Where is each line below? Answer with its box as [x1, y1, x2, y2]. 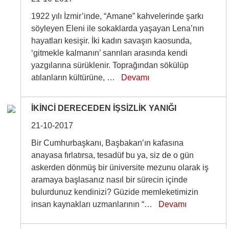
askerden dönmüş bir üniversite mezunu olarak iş [31, 163, 209, 172]
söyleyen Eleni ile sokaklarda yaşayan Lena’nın [31, 24, 204, 33]
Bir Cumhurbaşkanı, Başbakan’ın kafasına [31, 139, 184, 147]
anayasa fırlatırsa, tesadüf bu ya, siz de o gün [31, 151, 194, 159]
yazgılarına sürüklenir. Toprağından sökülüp [31, 61, 189, 70]
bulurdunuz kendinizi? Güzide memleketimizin [31, 188, 199, 196]
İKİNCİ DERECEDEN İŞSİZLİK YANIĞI [31, 104, 177, 112]
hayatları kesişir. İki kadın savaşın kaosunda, [31, 36, 192, 45]
